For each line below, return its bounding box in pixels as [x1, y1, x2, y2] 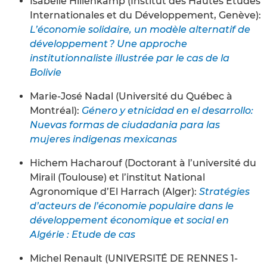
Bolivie [30, 66, 61, 78]
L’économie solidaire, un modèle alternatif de [30, 23, 250, 35]
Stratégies [199, 185, 250, 197]
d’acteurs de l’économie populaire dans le [30, 200, 234, 212]
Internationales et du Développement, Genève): [30, 9, 261, 21]
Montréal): [30, 104, 82, 116]
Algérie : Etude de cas [30, 228, 135, 240]
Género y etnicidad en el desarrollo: [82, 104, 253, 116]
